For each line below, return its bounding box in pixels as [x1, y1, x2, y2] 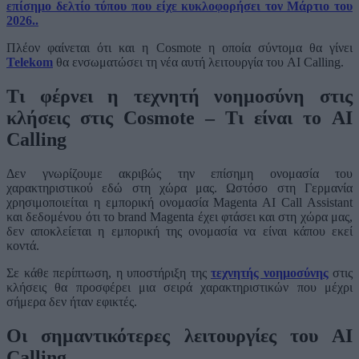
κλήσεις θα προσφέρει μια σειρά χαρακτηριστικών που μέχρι [6, 280, 353, 295]
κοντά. [6, 239, 39, 253]
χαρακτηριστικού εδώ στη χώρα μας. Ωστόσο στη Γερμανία [6, 181, 353, 196]
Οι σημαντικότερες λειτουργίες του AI [6, 325, 353, 347]
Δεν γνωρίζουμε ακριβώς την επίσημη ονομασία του [6, 167, 353, 181]
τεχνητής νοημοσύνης [211, 266, 329, 280]
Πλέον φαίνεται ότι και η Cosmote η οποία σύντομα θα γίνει [6, 41, 353, 55]
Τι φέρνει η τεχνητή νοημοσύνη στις [6, 86, 353, 107]
